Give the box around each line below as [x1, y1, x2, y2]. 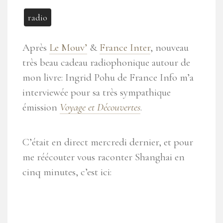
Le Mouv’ [49, 41, 87, 54]
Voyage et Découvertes [60, 101, 140, 114]
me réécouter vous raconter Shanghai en [22, 151, 185, 164]
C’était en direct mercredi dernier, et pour [22, 136, 193, 149]
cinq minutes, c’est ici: [22, 166, 111, 179]
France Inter [100, 41, 150, 54]
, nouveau [150, 41, 189, 54]
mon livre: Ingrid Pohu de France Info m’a [22, 71, 194, 84]
